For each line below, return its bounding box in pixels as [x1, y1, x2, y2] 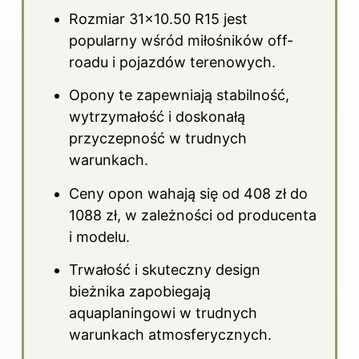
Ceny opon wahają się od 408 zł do [69, 184, 308, 202]
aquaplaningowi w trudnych [69, 305, 257, 322]
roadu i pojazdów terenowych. [69, 54, 276, 71]
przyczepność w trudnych [69, 130, 247, 147]
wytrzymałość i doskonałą [69, 108, 245, 126]
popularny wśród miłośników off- [69, 32, 293, 50]
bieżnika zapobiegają [69, 283, 211, 301]
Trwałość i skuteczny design [69, 261, 260, 279]
